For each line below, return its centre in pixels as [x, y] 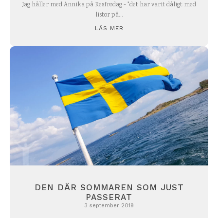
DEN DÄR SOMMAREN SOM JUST [109, 188]
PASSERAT [109, 197]
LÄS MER [109, 28]
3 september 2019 [109, 206]
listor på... [109, 16]
